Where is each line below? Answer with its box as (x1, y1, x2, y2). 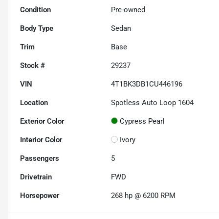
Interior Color (20, 135, 62, 145)
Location (20, 98, 48, 108)
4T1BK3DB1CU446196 (111, 80, 183, 89)
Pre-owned (111, 5, 146, 15)
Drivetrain (20, 173, 52, 182)
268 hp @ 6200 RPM (111, 191, 176, 200)
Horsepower (20, 191, 59, 200)
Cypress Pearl (120, 117, 165, 126)
